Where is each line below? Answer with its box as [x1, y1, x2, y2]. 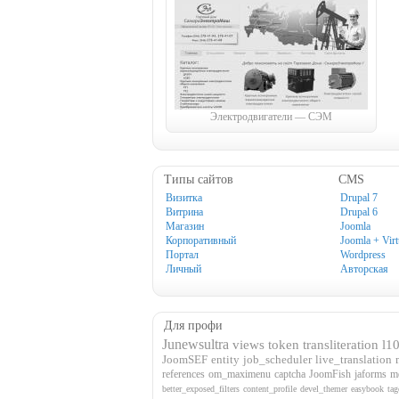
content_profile [243, 383, 297, 394]
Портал [166, 248, 199, 261]
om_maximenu [208, 367, 271, 380]
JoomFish [309, 367, 351, 380]
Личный [166, 263, 201, 275]
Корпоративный [166, 234, 236, 247]
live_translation [315, 352, 392, 366]
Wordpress [340, 248, 386, 261]
